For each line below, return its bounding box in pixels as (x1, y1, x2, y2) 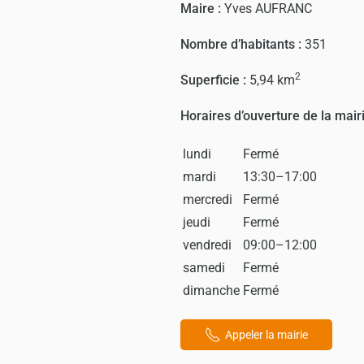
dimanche (183, 283, 240, 298)
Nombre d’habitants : (180, 37, 305, 52)
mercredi (183, 192, 232, 207)
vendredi (183, 237, 232, 253)
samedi (183, 260, 225, 275)
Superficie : (180, 72, 249, 88)
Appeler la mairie (225, 328, 308, 341)
